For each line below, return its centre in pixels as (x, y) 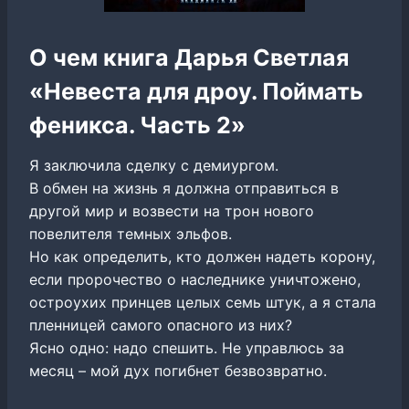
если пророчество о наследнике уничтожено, (195, 279)
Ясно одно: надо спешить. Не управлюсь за (187, 347)
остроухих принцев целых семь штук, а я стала (203, 302)
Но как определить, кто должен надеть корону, (202, 256)
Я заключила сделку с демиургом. (154, 165)
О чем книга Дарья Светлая (189, 58)
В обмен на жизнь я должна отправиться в (184, 188)
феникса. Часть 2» (137, 125)
